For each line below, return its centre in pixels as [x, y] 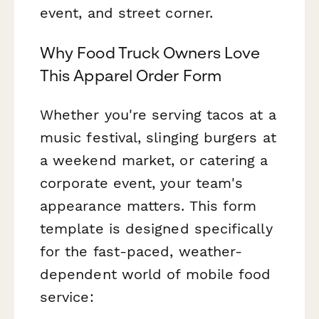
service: [67, 297]
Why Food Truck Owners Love [150, 52]
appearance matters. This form [148, 205]
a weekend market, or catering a [154, 160]
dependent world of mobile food [156, 274]
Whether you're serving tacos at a [158, 114]
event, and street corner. [127, 13]
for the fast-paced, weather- [141, 251]
